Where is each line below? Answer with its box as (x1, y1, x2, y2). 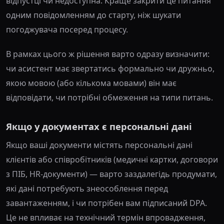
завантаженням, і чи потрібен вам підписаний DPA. (6, 197, 207, 209)
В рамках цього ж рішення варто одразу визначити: (6, 48, 209, 60)
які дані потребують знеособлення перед (6, 183, 168, 194)
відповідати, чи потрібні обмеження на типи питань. (6, 92, 213, 103)
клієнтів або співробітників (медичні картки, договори (6, 154, 218, 165)
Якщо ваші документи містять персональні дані (6, 139, 192, 151)
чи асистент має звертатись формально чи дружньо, (6, 63, 214, 74)
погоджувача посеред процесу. (6, 24, 128, 35)
